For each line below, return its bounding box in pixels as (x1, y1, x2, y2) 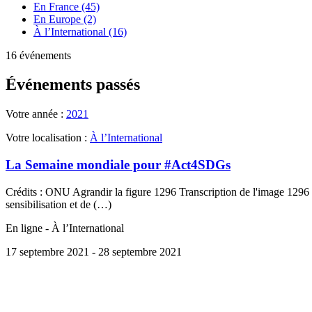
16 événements (6, 49, 71, 61)
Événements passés (6, 75, 140, 94)
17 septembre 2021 (6, 245, 89, 258)
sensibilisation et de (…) (6, 198, 111, 210)
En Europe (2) (33, 13, 96, 25)
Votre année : (6, 108, 66, 120)
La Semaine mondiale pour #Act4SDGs (6, 157, 231, 173)
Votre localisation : (6, 132, 90, 144)
